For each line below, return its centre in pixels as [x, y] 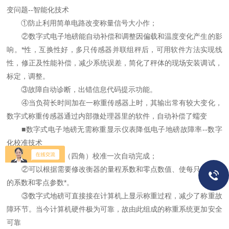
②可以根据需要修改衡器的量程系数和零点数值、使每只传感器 [114, 169]
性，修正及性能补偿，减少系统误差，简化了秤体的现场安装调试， [114, 63]
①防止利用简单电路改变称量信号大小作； [82, 23]
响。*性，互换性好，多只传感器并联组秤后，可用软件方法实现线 [114, 50]
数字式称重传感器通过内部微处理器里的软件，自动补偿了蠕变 [107, 116]
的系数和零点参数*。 [40, 182]
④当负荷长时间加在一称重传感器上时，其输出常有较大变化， [114, 103]
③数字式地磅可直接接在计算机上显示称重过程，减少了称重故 [114, 196]
